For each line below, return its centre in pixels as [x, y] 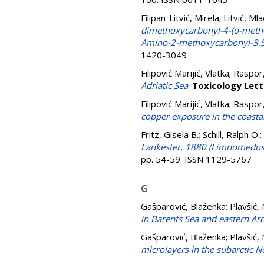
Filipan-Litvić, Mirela [180, 18]
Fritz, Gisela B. [170, 134]
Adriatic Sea [164, 85]
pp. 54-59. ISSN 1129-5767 [196, 159]
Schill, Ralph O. [231, 134]
